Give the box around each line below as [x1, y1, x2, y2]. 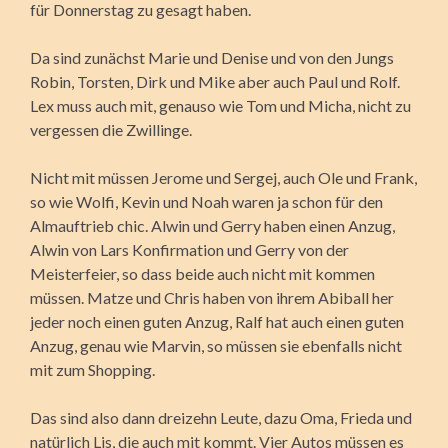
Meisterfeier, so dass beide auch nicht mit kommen [30, 263, 375, 283]
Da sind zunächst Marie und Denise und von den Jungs [30, 47, 394, 67]
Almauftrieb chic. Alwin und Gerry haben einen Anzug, [30, 215, 395, 235]
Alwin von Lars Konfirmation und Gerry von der [30, 239, 349, 259]
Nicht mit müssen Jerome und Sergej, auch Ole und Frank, [30, 167, 417, 187]
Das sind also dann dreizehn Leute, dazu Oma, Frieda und [30, 407, 412, 427]
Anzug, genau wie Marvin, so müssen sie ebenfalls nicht [30, 335, 402, 355]
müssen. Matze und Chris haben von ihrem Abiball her [30, 287, 394, 307]
